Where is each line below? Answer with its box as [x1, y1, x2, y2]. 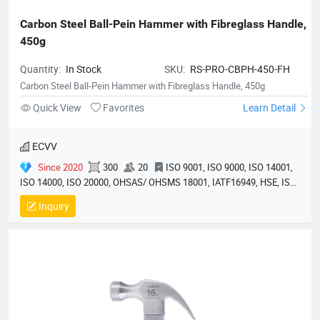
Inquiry [36, 199, 69, 214]
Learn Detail [243, 101, 298, 115]
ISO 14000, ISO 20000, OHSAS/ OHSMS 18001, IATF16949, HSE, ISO [20, 176, 296, 189]
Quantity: [20, 62, 63, 76]
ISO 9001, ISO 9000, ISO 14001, [166, 161, 293, 174]
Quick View [33, 101, 81, 115]
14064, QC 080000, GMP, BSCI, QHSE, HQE [20, 191, 191, 204]
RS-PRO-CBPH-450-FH [190, 62, 290, 76]
